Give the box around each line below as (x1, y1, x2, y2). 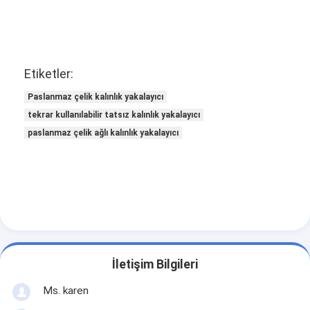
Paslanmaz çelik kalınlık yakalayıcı (28, 91, 164, 102)
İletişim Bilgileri (112, 257, 198, 272)
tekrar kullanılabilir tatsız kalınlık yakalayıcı (28, 109, 201, 120)
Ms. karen (42, 284, 89, 297)
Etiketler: (24, 66, 74, 81)
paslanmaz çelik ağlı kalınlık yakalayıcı (28, 127, 179, 138)
